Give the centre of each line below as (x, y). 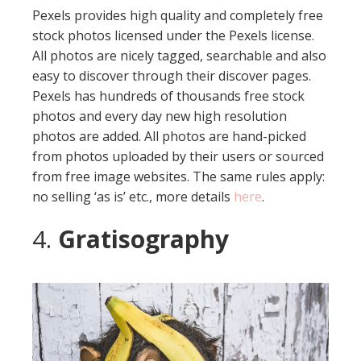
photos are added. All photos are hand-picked (169, 137)
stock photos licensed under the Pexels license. (173, 36)
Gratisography (143, 239)
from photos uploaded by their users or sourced (178, 157)
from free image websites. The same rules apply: (178, 177)
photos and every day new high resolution (160, 116)
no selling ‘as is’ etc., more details (133, 197)
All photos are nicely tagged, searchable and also (179, 56)
